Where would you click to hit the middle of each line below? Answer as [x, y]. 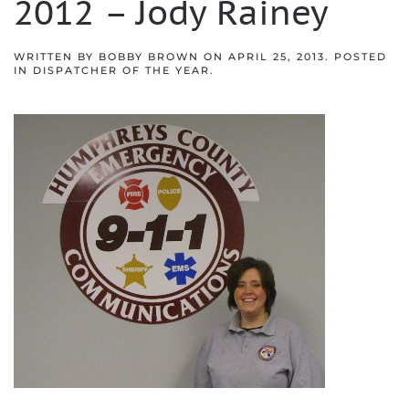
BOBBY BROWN [149, 57]
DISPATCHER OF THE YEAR [121, 70]
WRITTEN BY [56, 57]
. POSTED [356, 57]
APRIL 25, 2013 [277, 57]
